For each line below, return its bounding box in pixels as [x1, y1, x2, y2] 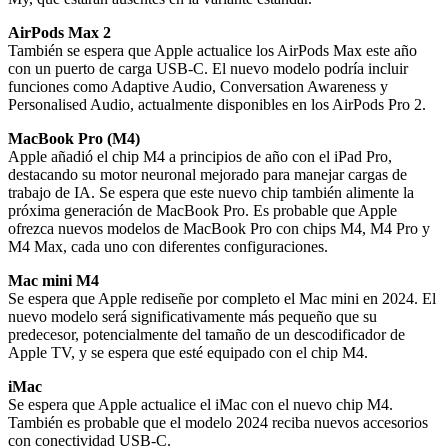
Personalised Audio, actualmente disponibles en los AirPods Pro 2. [8, 95, 426, 113]
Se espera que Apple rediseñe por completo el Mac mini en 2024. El [8, 289, 436, 307]
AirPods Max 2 [8, 23, 111, 41]
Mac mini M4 [8, 271, 99, 289]
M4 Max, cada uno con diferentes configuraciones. [8, 237, 328, 255]
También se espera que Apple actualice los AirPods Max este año [8, 41, 417, 59]
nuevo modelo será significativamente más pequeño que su [8, 307, 377, 325]
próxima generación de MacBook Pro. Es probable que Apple [8, 201, 397, 219]
